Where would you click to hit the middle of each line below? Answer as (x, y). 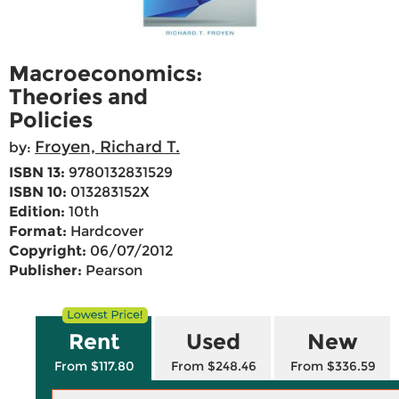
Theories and (78, 97)
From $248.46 (213, 366)
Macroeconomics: (106, 74)
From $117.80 (94, 366)
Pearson (112, 271)
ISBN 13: (37, 173)
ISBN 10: (38, 192)
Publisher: (45, 271)
